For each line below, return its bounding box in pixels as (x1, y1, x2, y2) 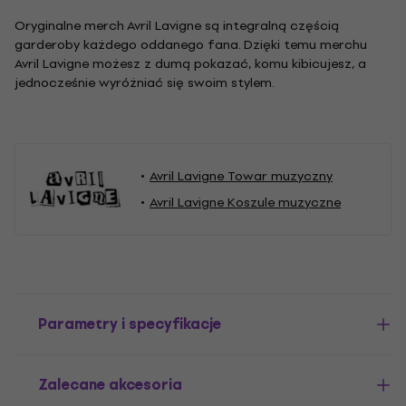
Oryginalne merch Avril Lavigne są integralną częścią (14, 15, 339, 36)
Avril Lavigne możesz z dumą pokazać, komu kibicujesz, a (14, 53, 366, 74)
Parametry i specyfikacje (38, 312, 221, 336)
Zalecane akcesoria (38, 372, 182, 397)
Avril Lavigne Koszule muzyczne (150, 192, 341, 213)
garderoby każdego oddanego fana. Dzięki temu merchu (14, 34, 367, 55)
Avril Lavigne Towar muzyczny (150, 166, 333, 187)
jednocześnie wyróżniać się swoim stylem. (14, 72, 275, 93)
